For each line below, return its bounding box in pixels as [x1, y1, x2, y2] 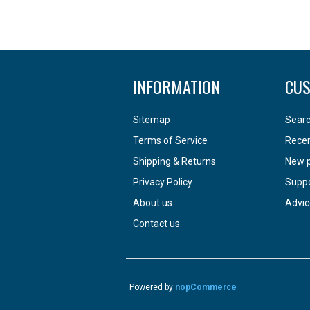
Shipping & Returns [133, 156, 216, 167]
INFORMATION [133, 74, 220, 100]
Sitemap [133, 114, 170, 126]
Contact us [133, 218, 180, 230]
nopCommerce [175, 282, 237, 293]
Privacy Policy [133, 176, 192, 188]
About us [133, 197, 172, 209]
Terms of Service [133, 135, 208, 147]
